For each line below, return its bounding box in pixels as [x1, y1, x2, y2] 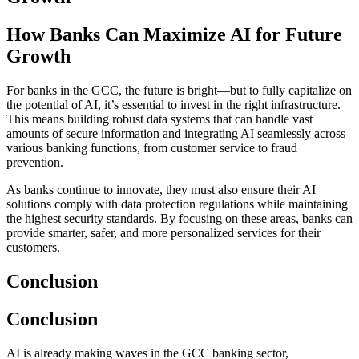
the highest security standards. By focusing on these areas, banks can [6, 211, 353, 225]
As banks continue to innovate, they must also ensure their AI [6, 182, 316, 196]
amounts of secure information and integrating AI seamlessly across [6, 126, 345, 140]
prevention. [6, 155, 63, 169]
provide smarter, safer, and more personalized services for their [6, 225, 321, 240]
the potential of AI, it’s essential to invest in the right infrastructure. [6, 97, 341, 111]
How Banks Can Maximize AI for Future [6, 23, 342, 45]
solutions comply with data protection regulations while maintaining [6, 196, 348, 211]
